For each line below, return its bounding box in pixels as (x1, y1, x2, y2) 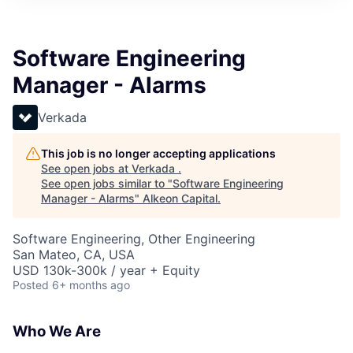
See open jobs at (41, 162, 132, 175)
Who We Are (13, 322, 101, 340)
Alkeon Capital (143, 191, 217, 205)
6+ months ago (52, 278, 130, 292)
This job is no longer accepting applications (41, 147, 276, 160)
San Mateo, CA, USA (13, 247, 135, 262)
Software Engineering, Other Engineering (13, 231, 255, 247)
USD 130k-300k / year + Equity (13, 262, 200, 278)
